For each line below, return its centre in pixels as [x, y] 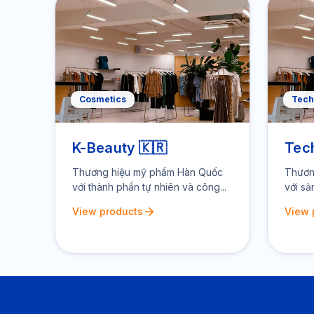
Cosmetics [103, 99]
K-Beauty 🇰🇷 [120, 148]
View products [108, 211]
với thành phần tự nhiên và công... [149, 187]
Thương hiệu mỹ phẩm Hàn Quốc [148, 172]
